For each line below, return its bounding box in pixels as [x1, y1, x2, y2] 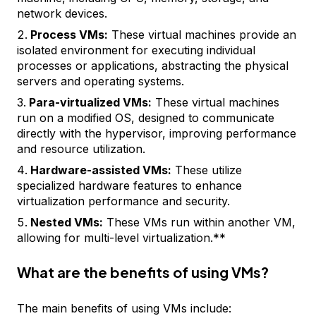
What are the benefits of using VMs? [17, 263, 269, 281]
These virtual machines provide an [108, 28, 296, 42]
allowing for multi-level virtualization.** [17, 231, 226, 245]
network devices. [17, 6, 107, 20]
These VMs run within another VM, [103, 215, 296, 229]
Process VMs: [30, 28, 108, 42]
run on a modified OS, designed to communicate [17, 111, 274, 125]
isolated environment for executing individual [17, 43, 255, 57]
